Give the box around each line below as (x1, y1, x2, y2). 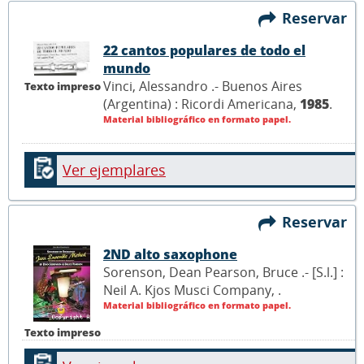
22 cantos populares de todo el (103, 41, 305, 60)
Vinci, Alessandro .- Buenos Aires (103, 77, 302, 96)
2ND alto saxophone (103, 245, 237, 264)
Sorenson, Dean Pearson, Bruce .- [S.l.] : (103, 263, 344, 282)
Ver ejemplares (63, 159, 166, 180)
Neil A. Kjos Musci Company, (103, 281, 278, 300)
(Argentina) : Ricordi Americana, (103, 95, 300, 114)
